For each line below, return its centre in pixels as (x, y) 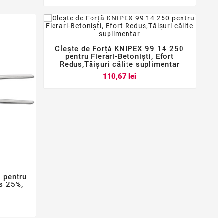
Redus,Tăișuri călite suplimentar (119, 64)
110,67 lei (120, 76)
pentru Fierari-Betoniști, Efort (120, 56)
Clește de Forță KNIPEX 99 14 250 (120, 48)
